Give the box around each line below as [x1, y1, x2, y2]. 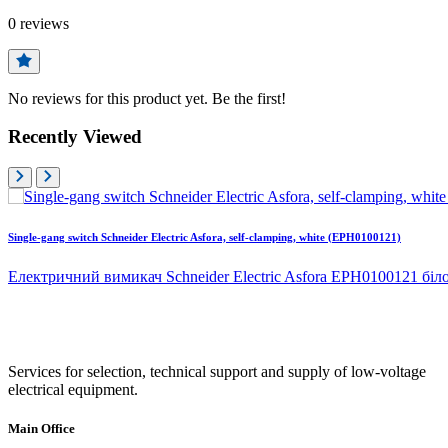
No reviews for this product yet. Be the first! [8, 89, 286, 107]
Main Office [8, 421, 75, 437]
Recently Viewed [8, 126, 142, 148]
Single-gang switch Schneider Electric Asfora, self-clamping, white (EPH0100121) [8, 231, 401, 244]
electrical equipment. [8, 381, 138, 398]
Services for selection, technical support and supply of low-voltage [8, 363, 426, 380]
